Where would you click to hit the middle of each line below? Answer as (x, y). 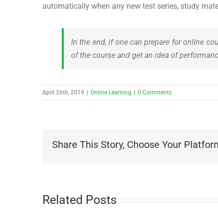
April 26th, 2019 (63, 92)
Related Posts (80, 200)
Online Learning (111, 92)
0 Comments (155, 92)
